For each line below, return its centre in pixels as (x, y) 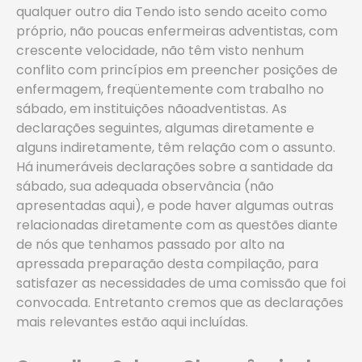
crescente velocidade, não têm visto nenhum (160, 51)
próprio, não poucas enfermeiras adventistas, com (177, 31)
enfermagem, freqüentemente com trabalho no (170, 89)
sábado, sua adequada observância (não (145, 186)
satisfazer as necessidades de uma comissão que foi (181, 283)
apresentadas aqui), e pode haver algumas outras (175, 206)
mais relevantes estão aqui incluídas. (132, 322)
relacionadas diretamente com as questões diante (177, 225)
